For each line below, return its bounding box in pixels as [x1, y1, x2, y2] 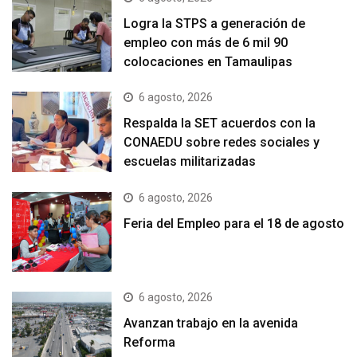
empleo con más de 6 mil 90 [124, 35, 288, 51]
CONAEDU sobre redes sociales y [124, 135, 320, 151]
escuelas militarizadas [124, 154, 257, 170]
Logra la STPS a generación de [124, 16, 306, 32]
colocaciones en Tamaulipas [124, 54, 293, 70]
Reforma [124, 335, 176, 350]
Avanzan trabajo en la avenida [124, 316, 299, 331]
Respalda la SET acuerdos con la [124, 116, 316, 131]
